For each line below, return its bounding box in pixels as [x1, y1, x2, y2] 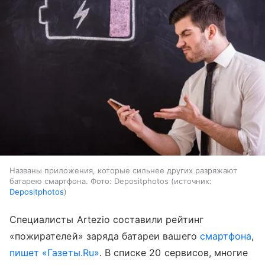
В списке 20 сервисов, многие [101, 246, 248, 258]
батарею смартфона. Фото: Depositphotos [9, 176, 169, 186]
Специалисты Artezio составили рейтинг [9, 213, 203, 225]
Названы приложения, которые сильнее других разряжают [9, 165, 237, 175]
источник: [174, 176, 212, 186]
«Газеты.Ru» [42, 246, 99, 258]
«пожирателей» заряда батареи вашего [9, 230, 200, 242]
